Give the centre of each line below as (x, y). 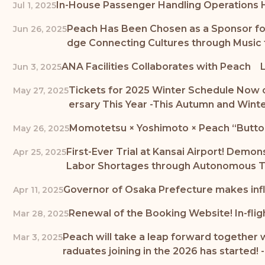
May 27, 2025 (41, 90)
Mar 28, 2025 (41, 213)
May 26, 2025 (41, 128)
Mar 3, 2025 (38, 237)
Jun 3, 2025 (37, 67)
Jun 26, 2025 (40, 29)
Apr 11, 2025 (38, 190)
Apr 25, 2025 (40, 152)
